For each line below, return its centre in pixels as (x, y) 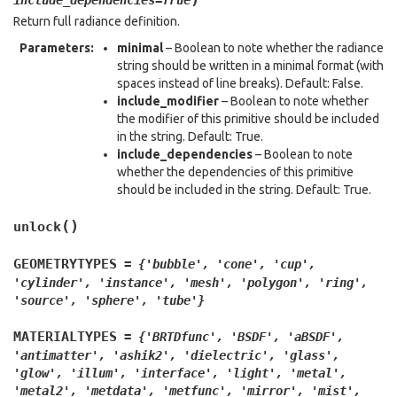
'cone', (241, 264)
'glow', (38, 373)
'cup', (294, 264)
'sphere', (116, 300)
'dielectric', (230, 355)
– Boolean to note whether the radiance (273, 48)
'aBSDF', (315, 337)
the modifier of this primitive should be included (248, 119)
